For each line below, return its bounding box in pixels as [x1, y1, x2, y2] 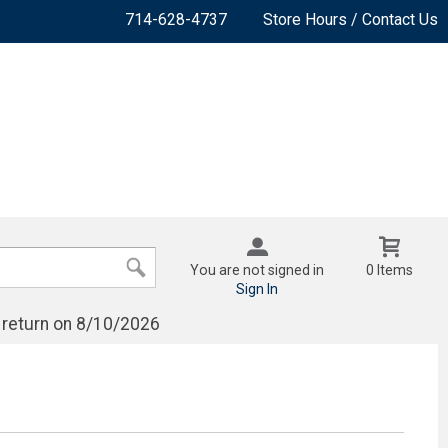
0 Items [366, 261, 414, 278]
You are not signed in [190, 261, 325, 278]
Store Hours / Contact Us [263, 10, 438, 29]
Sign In [236, 280, 279, 297]
